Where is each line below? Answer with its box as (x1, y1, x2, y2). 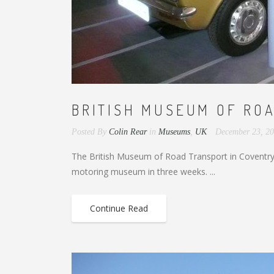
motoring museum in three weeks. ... (72, 166, 215, 177)
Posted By (72, 127, 106, 136)
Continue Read (90, 202, 148, 214)
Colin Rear (109, 127, 147, 136)
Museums (158, 127, 190, 136)
